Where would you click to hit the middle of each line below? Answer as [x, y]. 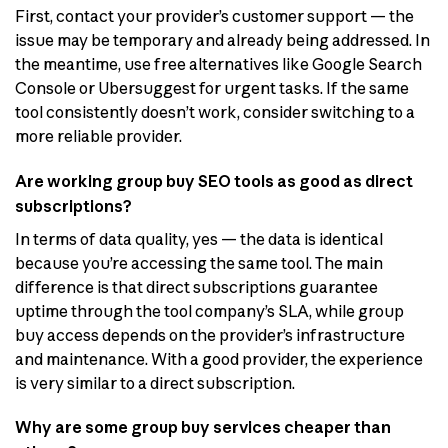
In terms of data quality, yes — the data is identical [199, 238]
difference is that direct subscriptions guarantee [196, 286]
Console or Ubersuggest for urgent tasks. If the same [212, 87]
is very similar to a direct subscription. [155, 382]
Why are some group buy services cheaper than [203, 427]
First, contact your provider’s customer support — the [214, 15]
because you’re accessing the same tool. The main [199, 262]
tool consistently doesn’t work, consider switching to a [215, 111]
